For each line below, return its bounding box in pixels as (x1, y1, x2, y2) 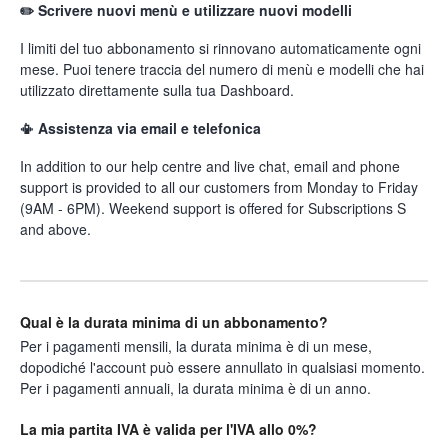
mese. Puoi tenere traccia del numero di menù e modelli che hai (20, 59, 424, 80)
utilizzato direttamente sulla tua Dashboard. (20, 80, 294, 101)
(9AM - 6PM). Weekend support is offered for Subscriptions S (20, 198, 406, 219)
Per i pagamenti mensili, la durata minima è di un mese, (20, 336, 372, 357)
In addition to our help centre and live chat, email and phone (20, 156, 400, 177)
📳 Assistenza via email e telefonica (20, 118, 261, 139)
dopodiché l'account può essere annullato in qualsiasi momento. (20, 357, 425, 378)
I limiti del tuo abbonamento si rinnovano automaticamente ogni (20, 38, 421, 59)
